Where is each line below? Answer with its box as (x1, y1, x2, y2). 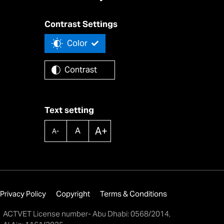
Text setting (44, 104, 94, 115)
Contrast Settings (44, 18, 117, 29)
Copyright (56, 189, 90, 198)
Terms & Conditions (100, 189, 167, 198)
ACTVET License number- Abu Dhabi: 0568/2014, (3, 209, 171, 218)
